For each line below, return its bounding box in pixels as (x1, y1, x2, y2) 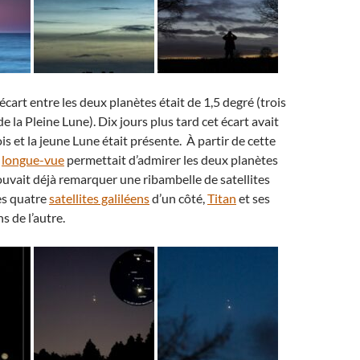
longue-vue (2, 152, 64, 167)
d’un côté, (149, 190, 207, 206)
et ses (236, 190, 270, 206)
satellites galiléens (49, 190, 149, 206)
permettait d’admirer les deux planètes (64, 152, 278, 167)
